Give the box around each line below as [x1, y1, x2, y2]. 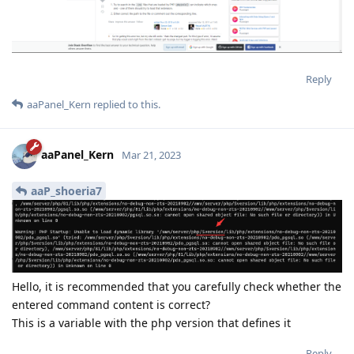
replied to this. [91, 96, 160, 111]
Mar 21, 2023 [122, 148, 181, 163]
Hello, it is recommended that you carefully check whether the [12, 278, 341, 294]
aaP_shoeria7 [31, 183, 102, 199]
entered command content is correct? [12, 296, 210, 312]
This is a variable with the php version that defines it [12, 314, 291, 330]
